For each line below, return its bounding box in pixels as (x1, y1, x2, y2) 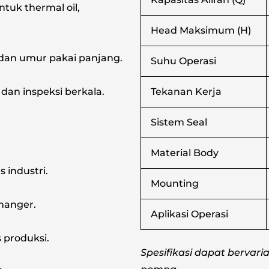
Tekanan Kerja (151, 86, 222, 98)
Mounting (151, 178, 199, 190)
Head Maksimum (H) (151, 25, 251, 37)
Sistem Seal (151, 116, 207, 128)
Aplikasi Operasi (151, 208, 228, 220)
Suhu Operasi (151, 55, 216, 67)
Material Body (151, 147, 219, 159)
